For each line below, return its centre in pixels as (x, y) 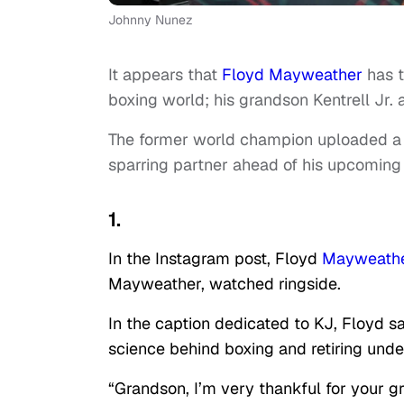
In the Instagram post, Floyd (215, 259)
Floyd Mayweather (290, 75)
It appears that (163, 75)
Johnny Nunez (151, 20)
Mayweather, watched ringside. (225, 284)
